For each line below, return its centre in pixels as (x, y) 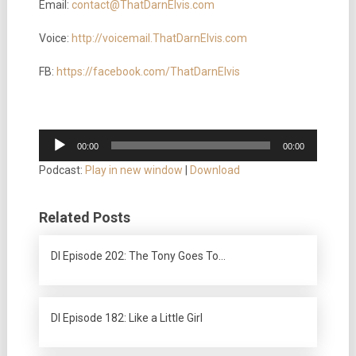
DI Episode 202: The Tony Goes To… (138, 256)
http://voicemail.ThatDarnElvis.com (159, 38)
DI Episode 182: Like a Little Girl (126, 318)
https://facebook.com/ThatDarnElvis (148, 72)
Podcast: (62, 170)
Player (54, 155)
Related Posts (84, 217)
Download (215, 170)
